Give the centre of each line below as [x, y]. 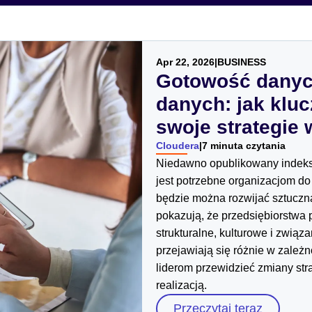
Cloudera [178, 146]
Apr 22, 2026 [185, 62]
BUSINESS [242, 62]
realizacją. [181, 285]
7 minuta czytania [244, 146]
